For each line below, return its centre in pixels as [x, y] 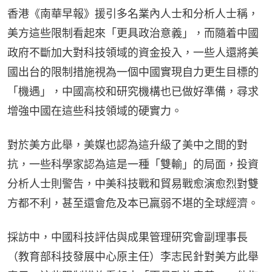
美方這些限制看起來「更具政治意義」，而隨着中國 [133, 33]
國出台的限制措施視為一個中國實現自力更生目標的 [133, 72]
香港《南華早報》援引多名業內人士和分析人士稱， [133, 13]
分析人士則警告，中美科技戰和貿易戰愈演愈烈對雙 [133, 183]
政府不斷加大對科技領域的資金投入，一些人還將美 [133, 52]
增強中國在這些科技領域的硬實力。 [95, 110]
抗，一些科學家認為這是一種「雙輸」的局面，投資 [133, 164]
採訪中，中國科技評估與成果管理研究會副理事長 [127, 237]
